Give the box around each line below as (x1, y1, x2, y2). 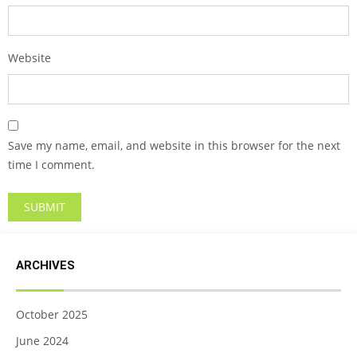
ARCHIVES (16, 258, 75, 273)
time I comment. (8, 157, 95, 172)
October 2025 (16, 307, 88, 322)
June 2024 (16, 333, 69, 348)
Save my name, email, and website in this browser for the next (8, 138, 340, 153)
